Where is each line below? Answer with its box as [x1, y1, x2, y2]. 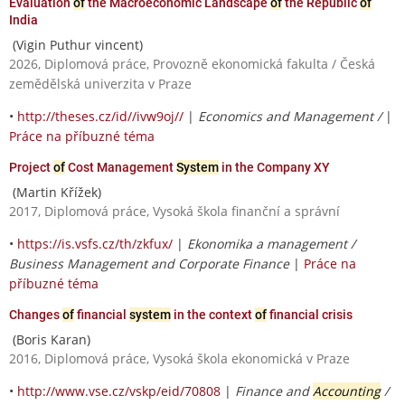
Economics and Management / [198, 107, 385, 125]
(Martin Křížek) [9, 183, 101, 201]
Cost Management [65, 159, 176, 174]
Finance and [235, 381, 313, 400]
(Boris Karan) [9, 330, 90, 348]
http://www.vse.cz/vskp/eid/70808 [17, 381, 221, 400]
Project [9, 159, 53, 174]
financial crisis [267, 306, 353, 322]
